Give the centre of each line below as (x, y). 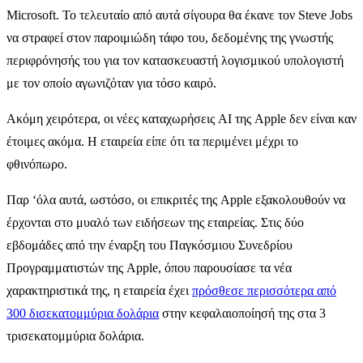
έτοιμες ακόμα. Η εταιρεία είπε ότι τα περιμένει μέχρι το (152, 141)
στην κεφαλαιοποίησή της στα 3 (242, 313)
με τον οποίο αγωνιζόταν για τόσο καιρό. (111, 83)
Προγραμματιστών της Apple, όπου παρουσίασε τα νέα (149, 267)
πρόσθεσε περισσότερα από (264, 290)
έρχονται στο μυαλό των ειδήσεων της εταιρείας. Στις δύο (155, 222)
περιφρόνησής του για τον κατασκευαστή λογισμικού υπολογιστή (175, 60)
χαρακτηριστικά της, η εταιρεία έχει (99, 290)
